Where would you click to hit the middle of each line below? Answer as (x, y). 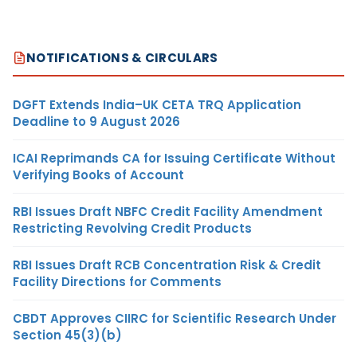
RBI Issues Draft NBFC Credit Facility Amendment (168, 211)
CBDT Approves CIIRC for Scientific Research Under (175, 318)
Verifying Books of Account (98, 175)
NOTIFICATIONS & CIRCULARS (122, 57)
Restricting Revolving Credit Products (132, 228)
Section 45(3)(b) (67, 335)
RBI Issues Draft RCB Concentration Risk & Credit (167, 265)
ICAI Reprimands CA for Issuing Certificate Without (174, 158)
